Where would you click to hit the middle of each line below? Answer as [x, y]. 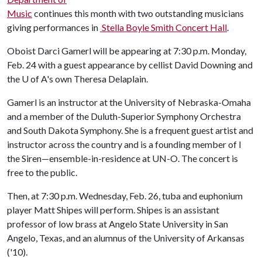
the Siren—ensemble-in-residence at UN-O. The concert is [123, 158]
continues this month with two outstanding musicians [138, 13]
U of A [34, 79]
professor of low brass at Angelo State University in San [118, 224]
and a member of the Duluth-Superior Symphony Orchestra [124, 116]
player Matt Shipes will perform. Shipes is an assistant [113, 210]
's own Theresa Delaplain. [98, 79]
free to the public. [42, 172]
